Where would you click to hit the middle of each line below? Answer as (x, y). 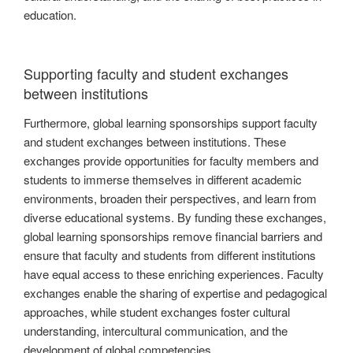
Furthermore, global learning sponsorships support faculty (171, 123)
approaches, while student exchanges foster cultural (157, 312)
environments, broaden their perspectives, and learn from (170, 199)
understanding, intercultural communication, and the (156, 331)
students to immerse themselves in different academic (163, 180)
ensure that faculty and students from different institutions (170, 255)
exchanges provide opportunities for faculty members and (171, 161)
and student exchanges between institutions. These (155, 142)
